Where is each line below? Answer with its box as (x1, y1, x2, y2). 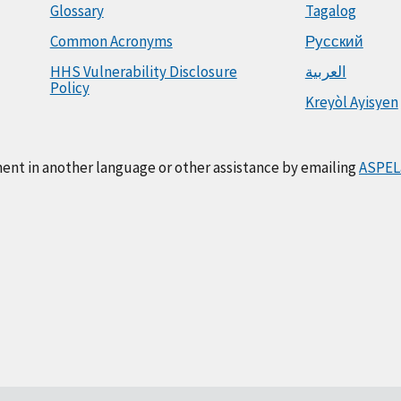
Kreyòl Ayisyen (304, 92, 398, 113)
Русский (304, 31, 363, 52)
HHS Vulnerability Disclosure (49, 62, 237, 82)
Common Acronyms (49, 31, 173, 52)
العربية (304, 62, 346, 82)
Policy (49, 78, 90, 98)
